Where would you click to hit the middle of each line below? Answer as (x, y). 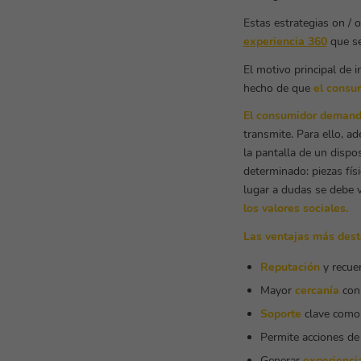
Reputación (290, 268)
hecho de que (278, 88)
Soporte (280, 314)
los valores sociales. (295, 209)
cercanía (317, 291)
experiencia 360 (285, 41)
